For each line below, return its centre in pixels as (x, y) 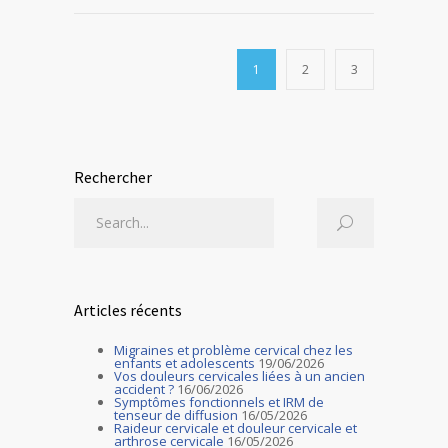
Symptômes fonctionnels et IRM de (219, 402)
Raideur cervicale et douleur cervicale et (235, 428)
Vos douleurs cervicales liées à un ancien (239, 376)
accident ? (144, 389)
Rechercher (113, 177)
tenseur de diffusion (176, 415)
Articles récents (128, 310)
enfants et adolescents (184, 363)
